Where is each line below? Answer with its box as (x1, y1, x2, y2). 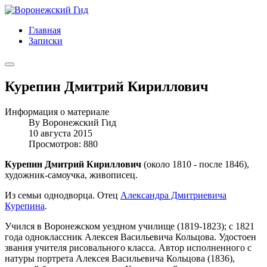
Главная (29, 25, 61, 35)
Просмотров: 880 (29, 138, 98, 149)
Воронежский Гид (42, 117, 116, 128)
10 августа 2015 (29, 128, 92, 138)
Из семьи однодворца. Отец (5, 190, 120, 200)
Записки (29, 36, 63, 46)
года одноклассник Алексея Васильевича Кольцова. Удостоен (5, 231, 256, 242)
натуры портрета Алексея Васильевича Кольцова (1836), (5, 253, 235, 263)
